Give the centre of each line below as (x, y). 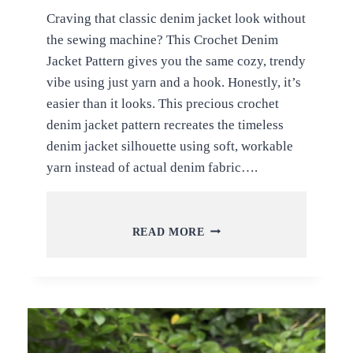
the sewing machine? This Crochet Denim (162, 39)
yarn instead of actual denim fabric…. (152, 167)
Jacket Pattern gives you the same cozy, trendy (176, 61)
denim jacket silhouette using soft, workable (169, 146)
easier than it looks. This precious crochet (162, 103)
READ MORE (168, 232)
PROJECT (231, 344)
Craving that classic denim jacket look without (176, 18)
